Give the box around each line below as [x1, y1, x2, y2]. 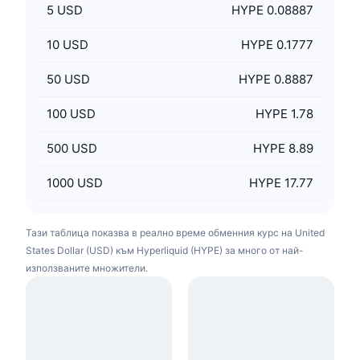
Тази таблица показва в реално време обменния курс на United [26, 227, 325, 239]
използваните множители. [26, 262, 148, 274]
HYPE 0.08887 [231, 2, 313, 18]
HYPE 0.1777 [241, 37, 313, 52]
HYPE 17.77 [249, 175, 313, 190]
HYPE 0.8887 [239, 72, 313, 87]
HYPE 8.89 [253, 141, 313, 156]
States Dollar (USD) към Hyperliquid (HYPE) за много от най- [26, 244, 304, 256]
